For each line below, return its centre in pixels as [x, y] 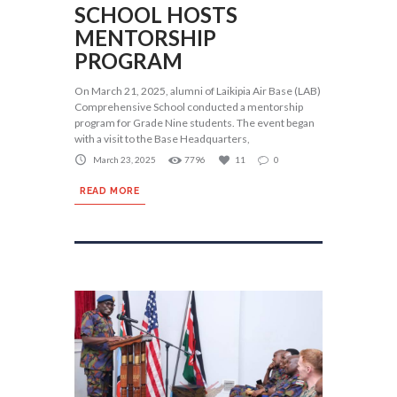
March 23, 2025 [125, 160]
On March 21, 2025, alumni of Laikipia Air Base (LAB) [198, 90]
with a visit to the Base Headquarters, [162, 138]
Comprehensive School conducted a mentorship [189, 106]
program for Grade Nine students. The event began [195, 122]
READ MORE [110, 191]
